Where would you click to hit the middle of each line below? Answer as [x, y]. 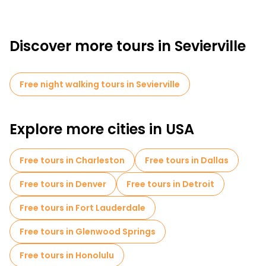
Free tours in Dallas [187, 160]
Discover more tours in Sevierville [128, 46]
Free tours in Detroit [170, 184]
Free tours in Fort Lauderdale [83, 208]
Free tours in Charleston [72, 160]
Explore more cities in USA [102, 129]
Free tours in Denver [63, 184]
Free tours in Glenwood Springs [88, 232]
